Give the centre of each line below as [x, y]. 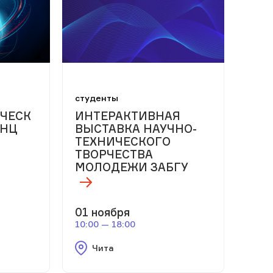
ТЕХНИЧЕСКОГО [122, 141]
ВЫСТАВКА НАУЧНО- [136, 128]
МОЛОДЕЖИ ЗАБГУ [131, 167]
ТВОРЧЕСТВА [114, 154]
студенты [96, 97]
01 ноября [102, 212]
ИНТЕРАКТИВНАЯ [127, 115]
